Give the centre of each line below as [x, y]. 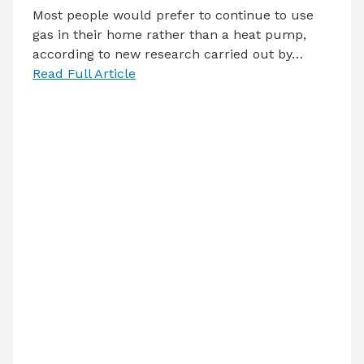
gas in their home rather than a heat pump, [169, 34]
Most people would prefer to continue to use [173, 15]
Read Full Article [84, 73]
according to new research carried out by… [168, 54]
